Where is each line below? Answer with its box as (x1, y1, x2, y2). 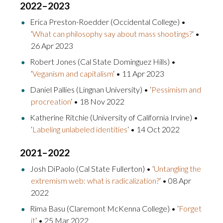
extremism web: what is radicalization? (31, 175, 159, 185)
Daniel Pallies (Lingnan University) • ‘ (30, 84, 151, 94)
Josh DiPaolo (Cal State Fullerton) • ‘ (30, 163, 154, 173)
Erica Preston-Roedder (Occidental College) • (30, 16, 186, 26)
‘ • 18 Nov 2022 (71, 96, 124, 106)
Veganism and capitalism (32, 68, 113, 78)
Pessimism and (151, 84, 201, 94)
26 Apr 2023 (31, 40, 73, 50)
